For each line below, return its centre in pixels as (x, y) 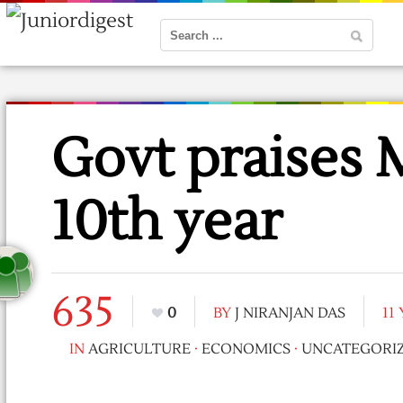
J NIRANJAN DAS (290, 313)
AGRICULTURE (139, 349)
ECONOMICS (246, 349)
